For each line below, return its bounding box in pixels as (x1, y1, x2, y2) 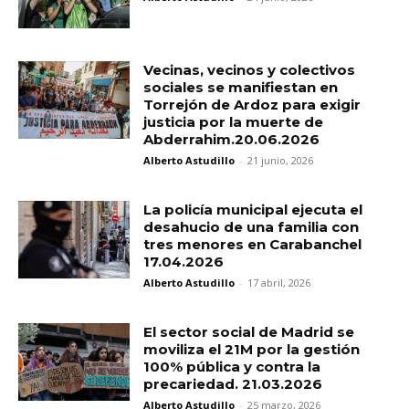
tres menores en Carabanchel (143, 235, 362, 253)
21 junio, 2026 (247, 152, 314, 167)
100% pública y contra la (143, 357, 321, 375)
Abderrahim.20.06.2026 (143, 130, 320, 148)
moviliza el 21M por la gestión (143, 340, 361, 358)
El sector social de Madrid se (143, 322, 355, 341)
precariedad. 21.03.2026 (143, 374, 323, 393)
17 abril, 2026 (247, 275, 311, 289)
